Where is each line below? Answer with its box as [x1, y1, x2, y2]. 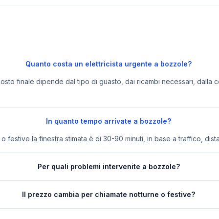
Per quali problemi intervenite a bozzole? [37, 162, 180, 171]
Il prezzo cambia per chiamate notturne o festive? [22, 190, 196, 199]
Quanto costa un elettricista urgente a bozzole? [25, 60, 192, 68]
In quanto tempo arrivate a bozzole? [46, 117, 172, 126]
